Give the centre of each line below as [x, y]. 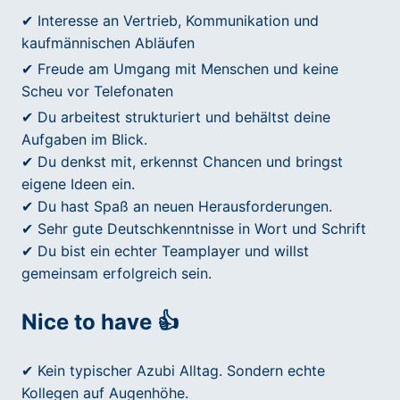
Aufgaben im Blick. [84, 140]
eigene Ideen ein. [78, 184]
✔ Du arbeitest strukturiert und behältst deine [176, 117]
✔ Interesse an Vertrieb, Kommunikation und [170, 21]
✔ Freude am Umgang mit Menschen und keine [180, 69]
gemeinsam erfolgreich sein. [117, 274]
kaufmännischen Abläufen [108, 43]
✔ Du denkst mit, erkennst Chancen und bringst [182, 162]
